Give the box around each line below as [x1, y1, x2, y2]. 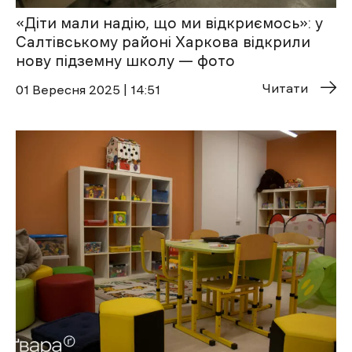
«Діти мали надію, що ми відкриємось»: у [16, 15, 323, 31]
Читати [262, 81, 308, 94]
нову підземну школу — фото [16, 53, 235, 68]
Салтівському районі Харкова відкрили [16, 34, 310, 49]
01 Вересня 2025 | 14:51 [16, 82, 160, 96]
